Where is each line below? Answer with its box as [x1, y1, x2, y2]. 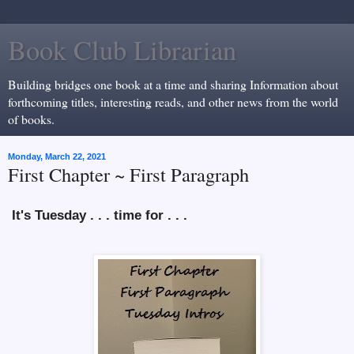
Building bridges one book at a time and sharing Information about [8, 76, 338, 92]
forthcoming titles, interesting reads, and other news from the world [8, 93, 338, 110]
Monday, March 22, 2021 [8, 152, 106, 161]
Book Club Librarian [8, 32, 236, 68]
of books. [8, 111, 55, 127]
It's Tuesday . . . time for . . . [12, 207, 187, 223]
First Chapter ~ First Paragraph [8, 161, 249, 187]
